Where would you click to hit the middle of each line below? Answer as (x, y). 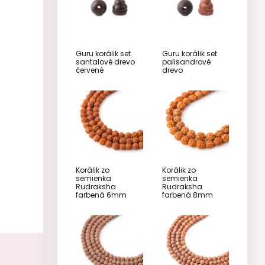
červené (90, 70)
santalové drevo (105, 62)
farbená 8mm (187, 195)
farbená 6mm (101, 195)
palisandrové (186, 62)
